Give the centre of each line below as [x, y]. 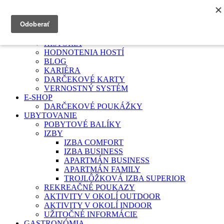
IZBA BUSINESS [93, 151]
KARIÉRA [62, 70]
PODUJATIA [66, 34]
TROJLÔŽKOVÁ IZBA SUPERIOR [125, 178]
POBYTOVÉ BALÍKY [82, 124]
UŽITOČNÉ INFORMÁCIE [91, 214]
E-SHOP [38, 97]
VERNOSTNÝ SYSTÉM [86, 88]
